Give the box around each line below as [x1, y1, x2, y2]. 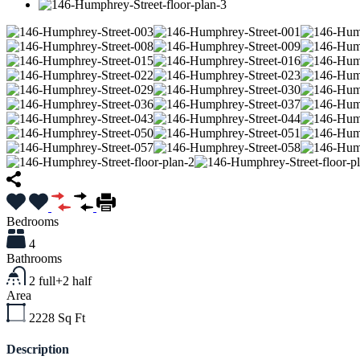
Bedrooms [6, 214, 59, 228]
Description [6, 342, 69, 357]
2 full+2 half [28, 273, 92, 288]
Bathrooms [6, 251, 62, 265]
